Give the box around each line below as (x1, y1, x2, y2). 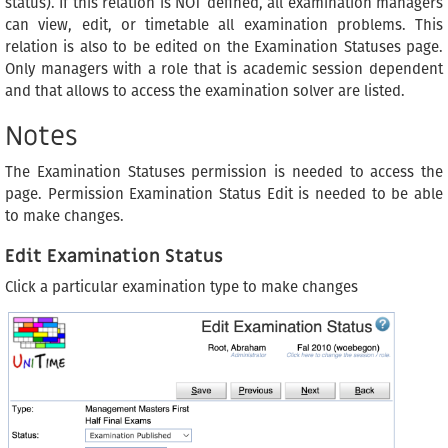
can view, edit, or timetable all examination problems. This (5, 16, 443, 35)
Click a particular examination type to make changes (5, 278, 358, 297)
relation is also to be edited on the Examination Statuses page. (5, 38, 443, 57)
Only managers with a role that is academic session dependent (5, 60, 443, 79)
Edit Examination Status (5, 245, 223, 269)
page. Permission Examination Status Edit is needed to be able (5, 185, 443, 204)
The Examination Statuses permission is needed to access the (5, 163, 443, 182)
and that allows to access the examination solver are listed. (5, 82, 405, 101)
